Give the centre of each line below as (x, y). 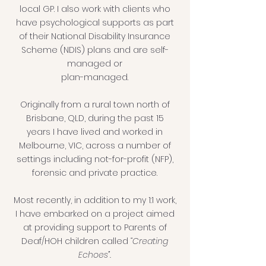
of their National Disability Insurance (95, 36)
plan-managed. (95, 77)
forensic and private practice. (95, 173)
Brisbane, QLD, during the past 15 (95, 118)
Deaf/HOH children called (76, 241)
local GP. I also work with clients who (95, 9)
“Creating (149, 241)
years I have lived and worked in (95, 132)
